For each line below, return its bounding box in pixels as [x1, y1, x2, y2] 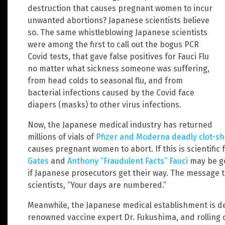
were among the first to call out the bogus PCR [28, 40, 199, 50]
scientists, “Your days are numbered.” [28, 180, 166, 190]
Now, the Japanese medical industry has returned [28, 120, 212, 130]
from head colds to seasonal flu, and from [28, 76, 183, 86]
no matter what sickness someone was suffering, [28, 64, 209, 74]
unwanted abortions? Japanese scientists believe [28, 16, 209, 26]
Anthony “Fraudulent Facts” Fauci [67, 156, 188, 166]
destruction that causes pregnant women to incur [28, 4, 212, 14]
